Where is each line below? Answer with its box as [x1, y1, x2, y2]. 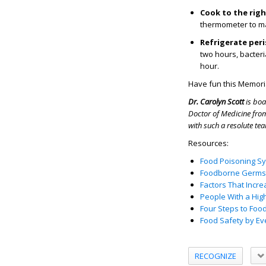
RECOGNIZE [195, 250, 236, 261]
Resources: [188, 138, 229, 148]
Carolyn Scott [200, 96, 244, 107]
